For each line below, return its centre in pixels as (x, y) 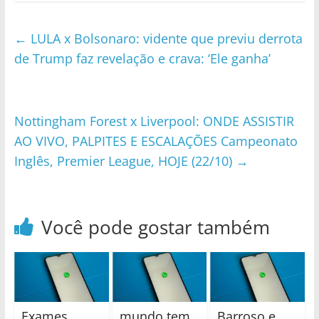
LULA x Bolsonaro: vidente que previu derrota (164, 38)
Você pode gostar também (155, 227)
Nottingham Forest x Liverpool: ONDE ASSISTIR (154, 121)
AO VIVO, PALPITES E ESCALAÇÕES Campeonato (156, 141)
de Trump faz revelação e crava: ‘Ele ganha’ (142, 58)
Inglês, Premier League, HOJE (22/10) (125, 161)
